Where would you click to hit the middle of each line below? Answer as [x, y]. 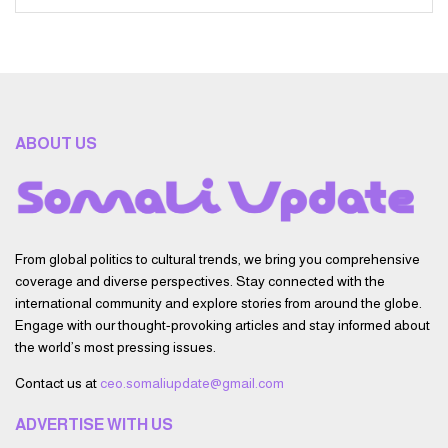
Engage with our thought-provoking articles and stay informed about [222, 325]
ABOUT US [56, 143]
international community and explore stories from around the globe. [218, 303]
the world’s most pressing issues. [115, 347]
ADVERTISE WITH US [94, 425]
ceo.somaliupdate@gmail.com [192, 383]
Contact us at [57, 383]
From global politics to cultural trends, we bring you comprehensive [217, 259]
